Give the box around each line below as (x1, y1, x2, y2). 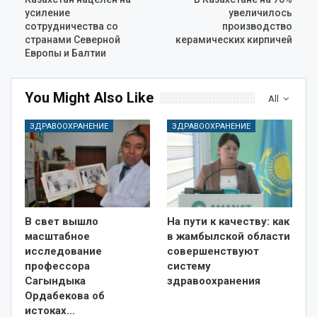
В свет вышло (25, 214, 98, 228)
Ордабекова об (25, 289, 105, 302)
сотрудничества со (25, 20, 118, 32)
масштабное (25, 229, 90, 243)
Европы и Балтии (25, 47, 106, 59)
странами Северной (25, 33, 120, 45)
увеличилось (229, 6, 292, 18)
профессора (25, 259, 90, 272)
